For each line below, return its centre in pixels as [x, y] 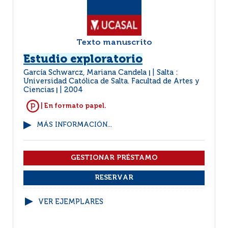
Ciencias [39, 90]
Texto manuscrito [114, 43]
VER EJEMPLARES [71, 202]
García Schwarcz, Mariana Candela [86, 73]
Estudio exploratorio [83, 60]
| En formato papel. [73, 106]
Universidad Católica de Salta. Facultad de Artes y [111, 81]
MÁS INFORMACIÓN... [74, 125]
